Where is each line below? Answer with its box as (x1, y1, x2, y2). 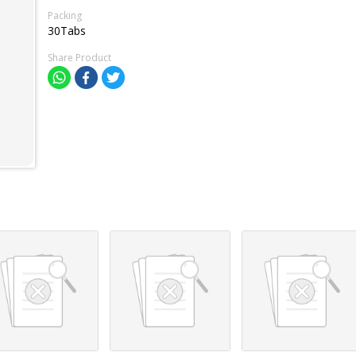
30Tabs (48, 23, 86, 38)
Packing (48, 9, 82, 22)
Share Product (48, 51, 111, 64)
